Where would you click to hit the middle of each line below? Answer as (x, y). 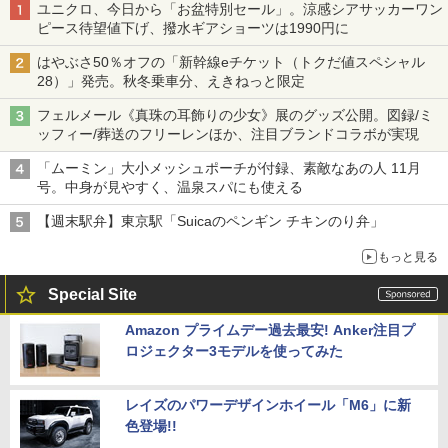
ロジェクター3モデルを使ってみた (234, 350)
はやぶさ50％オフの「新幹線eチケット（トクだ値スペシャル (231, 61)
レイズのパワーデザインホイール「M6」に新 (268, 404)
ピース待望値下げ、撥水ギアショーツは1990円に (193, 27)
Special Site (92, 294)
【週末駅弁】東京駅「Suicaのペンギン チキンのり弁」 (210, 220)
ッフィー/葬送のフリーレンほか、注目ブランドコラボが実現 (228, 133)
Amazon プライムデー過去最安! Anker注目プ (270, 329)
